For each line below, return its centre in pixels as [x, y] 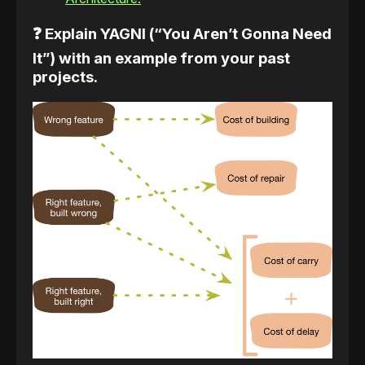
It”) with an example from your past [161, 59]
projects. [65, 77]
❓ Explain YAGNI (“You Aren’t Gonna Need [182, 34]
